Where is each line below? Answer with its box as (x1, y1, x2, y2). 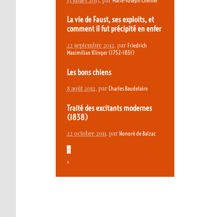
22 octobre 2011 (66, 129, 106, 138)
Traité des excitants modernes (66, 103, 152, 113)
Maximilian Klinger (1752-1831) (66, 48, 135, 56)
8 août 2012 (66, 84, 95, 93)
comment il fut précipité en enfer (66, 24, 161, 34)
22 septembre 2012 (66, 41, 114, 49)
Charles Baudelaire (108, 85, 148, 93)
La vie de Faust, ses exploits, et (66, 15, 154, 25)
